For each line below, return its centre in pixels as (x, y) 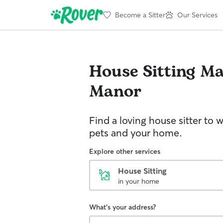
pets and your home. (136, 133)
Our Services (197, 15)
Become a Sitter (140, 15)
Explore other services (125, 151)
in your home (139, 181)
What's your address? (122, 207)
